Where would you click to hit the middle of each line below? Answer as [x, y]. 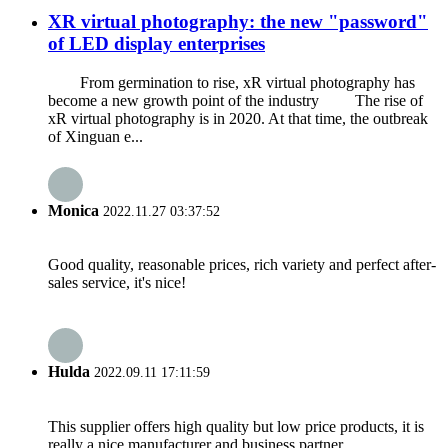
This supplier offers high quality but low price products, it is [236, 426]
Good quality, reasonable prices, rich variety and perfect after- [242, 265]
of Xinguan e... [95, 136]
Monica [73, 210]
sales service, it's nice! [117, 283]
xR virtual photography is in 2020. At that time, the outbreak [238, 118]
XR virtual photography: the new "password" [238, 21]
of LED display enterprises [156, 43]
